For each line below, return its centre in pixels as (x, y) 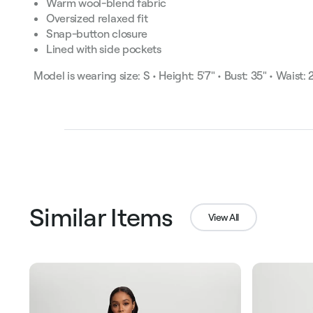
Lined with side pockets (104, 49)
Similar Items (101, 217)
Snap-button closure (98, 34)
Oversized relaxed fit (98, 19)
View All (224, 217)
